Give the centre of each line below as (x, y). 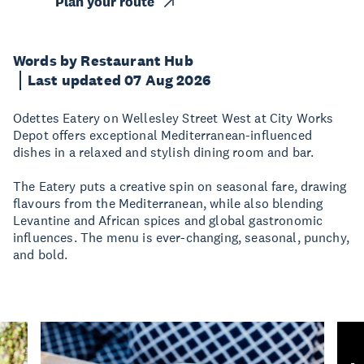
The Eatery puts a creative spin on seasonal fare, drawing (180, 186)
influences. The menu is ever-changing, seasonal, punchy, (181, 237)
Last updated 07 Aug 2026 (119, 80)
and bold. (41, 254)
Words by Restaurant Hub (103, 61)
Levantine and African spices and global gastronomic (168, 220)
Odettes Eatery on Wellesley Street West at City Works (173, 118)
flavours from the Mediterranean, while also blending (168, 203)
